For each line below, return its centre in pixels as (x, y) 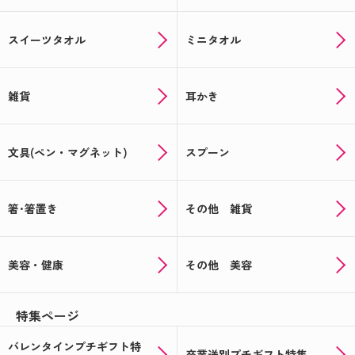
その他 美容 (219, 265)
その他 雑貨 (219, 209)
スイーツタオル (47, 40)
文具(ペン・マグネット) (68, 153)
